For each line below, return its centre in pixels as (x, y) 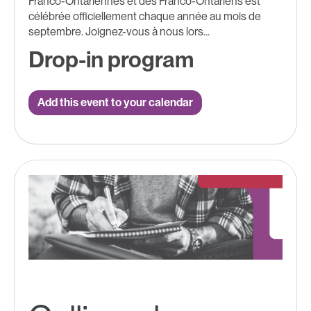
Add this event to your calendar (115, 103)
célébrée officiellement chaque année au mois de (145, 17)
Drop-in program (111, 60)
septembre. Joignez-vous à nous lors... (119, 32)
